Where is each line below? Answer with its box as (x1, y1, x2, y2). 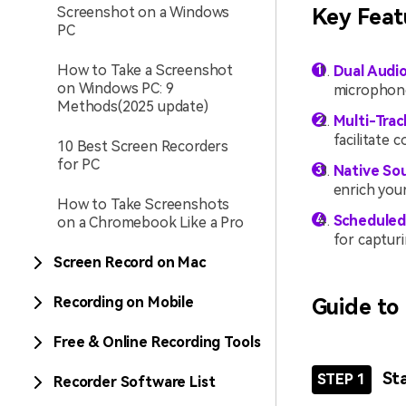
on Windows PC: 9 (57, 80, 174, 97)
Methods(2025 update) (57, 98, 208, 115)
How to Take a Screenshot (57, 62, 234, 79)
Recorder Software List (53, 373, 216, 391)
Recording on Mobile (53, 294, 194, 311)
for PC (57, 156, 101, 173)
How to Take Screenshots (57, 196, 230, 213)
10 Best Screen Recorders (57, 138, 229, 155)
